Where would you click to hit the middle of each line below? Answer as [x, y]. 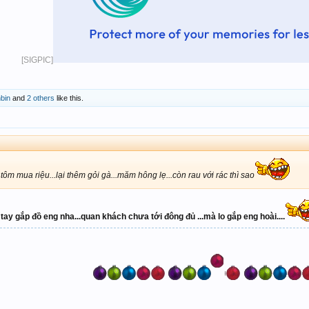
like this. [69, 98]
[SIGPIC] [37, 60]
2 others [41, 98]
